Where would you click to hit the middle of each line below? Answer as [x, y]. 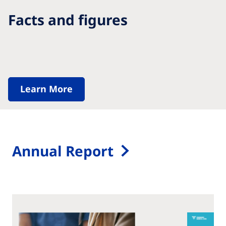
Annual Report [63, 151]
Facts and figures [68, 20]
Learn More [46, 89]
